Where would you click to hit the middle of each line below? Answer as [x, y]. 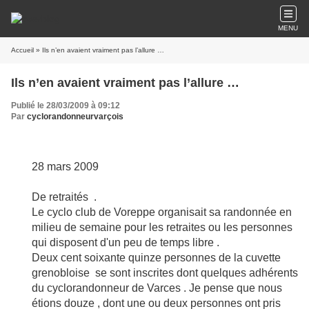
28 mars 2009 [65, 167]
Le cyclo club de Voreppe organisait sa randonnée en [162, 212]
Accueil [22, 50]
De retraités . [64, 197]
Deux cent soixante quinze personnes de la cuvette [156, 258]
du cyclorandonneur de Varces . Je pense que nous [157, 288]
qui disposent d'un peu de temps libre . [126, 242]
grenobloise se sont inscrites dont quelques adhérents [165, 273]
